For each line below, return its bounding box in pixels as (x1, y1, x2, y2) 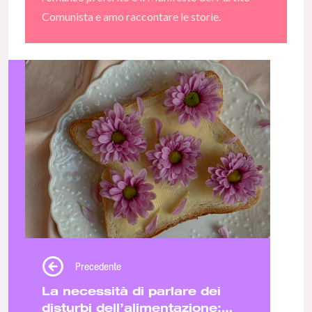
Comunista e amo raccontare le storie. (42, 10, 221, 24)
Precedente (75, 260, 121, 273)
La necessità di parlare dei (42, 283, 221, 299)
